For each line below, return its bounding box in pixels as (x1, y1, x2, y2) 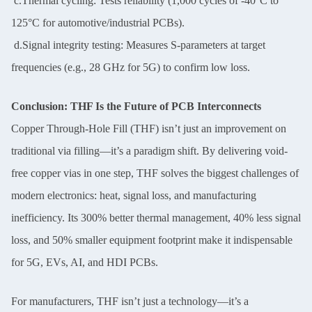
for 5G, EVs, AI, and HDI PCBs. (11, 256, 158, 268)
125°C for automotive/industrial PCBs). (11, 16, 185, 29)
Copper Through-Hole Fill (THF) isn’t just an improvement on (11, 122, 286, 134)
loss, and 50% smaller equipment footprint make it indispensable (11, 233, 292, 246)
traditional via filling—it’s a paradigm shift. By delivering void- (11, 144, 288, 157)
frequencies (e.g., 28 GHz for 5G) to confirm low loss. (11, 61, 250, 73)
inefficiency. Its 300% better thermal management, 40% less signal (11, 211, 301, 224)
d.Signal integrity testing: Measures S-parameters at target (11, 38, 265, 51)
